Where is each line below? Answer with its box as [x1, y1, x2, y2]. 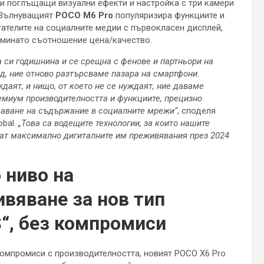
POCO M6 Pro [55, 10, 113, 21]
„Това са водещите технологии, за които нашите [16, 118, 210, 129]
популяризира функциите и [113, 10, 225, 21]
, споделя [177, 105, 216, 117]
